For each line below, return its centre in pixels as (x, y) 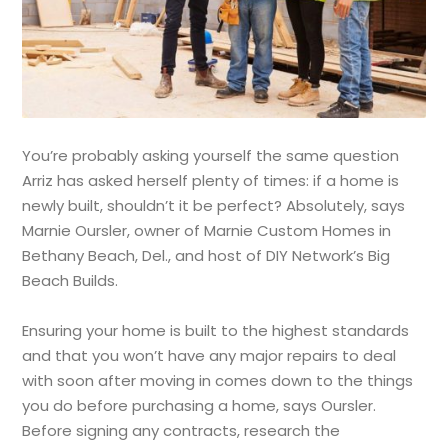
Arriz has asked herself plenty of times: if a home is (211, 181)
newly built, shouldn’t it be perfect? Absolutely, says (214, 206)
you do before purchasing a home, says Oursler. (199, 406)
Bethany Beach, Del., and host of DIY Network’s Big (206, 256)
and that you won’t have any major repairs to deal (209, 356)
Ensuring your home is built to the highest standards (216, 331)
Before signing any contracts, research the (181, 431)
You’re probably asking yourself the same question (211, 156)
